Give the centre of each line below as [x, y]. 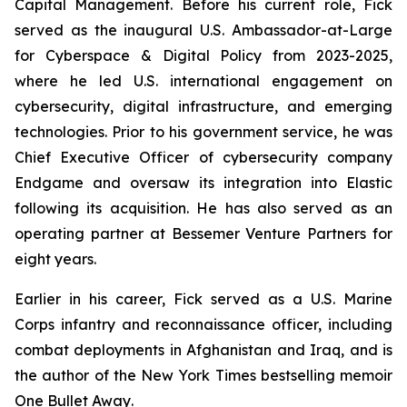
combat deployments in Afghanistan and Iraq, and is [203, 350]
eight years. [55, 259]
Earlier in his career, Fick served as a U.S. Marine [203, 299]
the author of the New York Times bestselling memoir [203, 375]
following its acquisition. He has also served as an [203, 208]
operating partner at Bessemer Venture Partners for [203, 233]
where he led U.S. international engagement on [203, 81]
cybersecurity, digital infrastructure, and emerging [203, 106]
